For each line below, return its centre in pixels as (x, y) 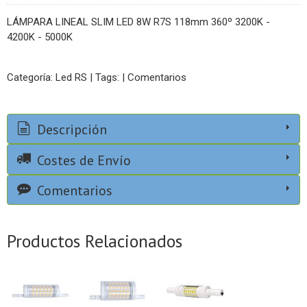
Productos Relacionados (95, 241)
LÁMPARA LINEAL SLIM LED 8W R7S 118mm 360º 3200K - (138, 22)
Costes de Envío (82, 160)
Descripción (70, 130)
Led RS (71, 77)
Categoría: (31, 77)
